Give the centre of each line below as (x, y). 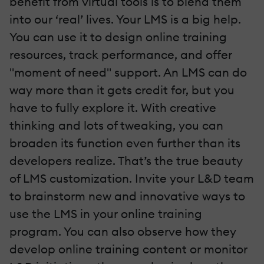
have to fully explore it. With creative (113, 107)
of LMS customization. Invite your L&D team (132, 178)
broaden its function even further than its (125, 143)
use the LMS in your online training (106, 213)
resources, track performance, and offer (121, 54)
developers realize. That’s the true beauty (126, 160)
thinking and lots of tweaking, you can (116, 125)
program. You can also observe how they (123, 231)
